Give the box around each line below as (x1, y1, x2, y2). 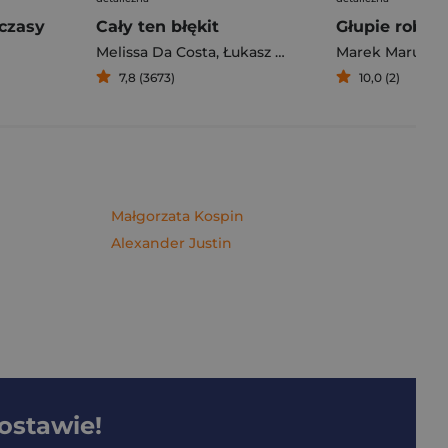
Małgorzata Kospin (111, 207, 244, 225)
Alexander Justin (111, 234, 232, 252)
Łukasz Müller (223, 43, 275, 61)
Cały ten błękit (96, 17, 219, 36)
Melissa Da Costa (96, 43, 216, 61)
